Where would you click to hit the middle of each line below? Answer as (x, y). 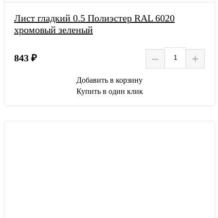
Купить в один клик (109, 91)
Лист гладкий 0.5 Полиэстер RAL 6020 (94, 18)
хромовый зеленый (54, 29)
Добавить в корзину (109, 80)
